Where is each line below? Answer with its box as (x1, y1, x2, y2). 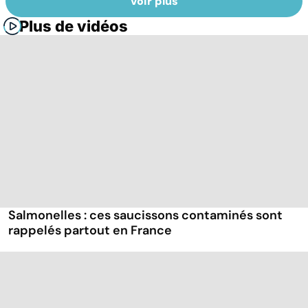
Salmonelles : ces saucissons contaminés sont (8, 207, 283, 224)
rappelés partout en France (8, 222, 172, 239)
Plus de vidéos (19, 17, 128, 36)
